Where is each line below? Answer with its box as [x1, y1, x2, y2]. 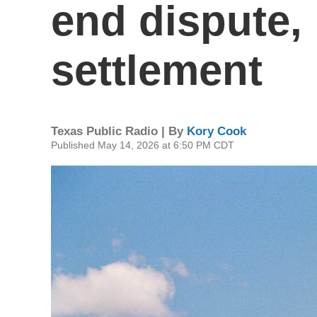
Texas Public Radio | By [51, 125, 187, 138]
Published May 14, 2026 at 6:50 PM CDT [51, 139, 234, 151]
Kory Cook [187, 125, 246, 138]
